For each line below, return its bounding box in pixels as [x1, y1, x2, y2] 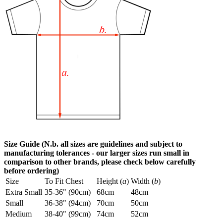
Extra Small [5, 187, 42, 196]
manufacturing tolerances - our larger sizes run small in [4, 148, 189, 157]
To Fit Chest [45, 176, 83, 185]
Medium [5, 209, 32, 218]
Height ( [97, 176, 122, 185]
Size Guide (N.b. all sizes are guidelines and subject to [4, 139, 182, 148]
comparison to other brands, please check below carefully [4, 157, 196, 166]
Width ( [131, 176, 154, 185]
